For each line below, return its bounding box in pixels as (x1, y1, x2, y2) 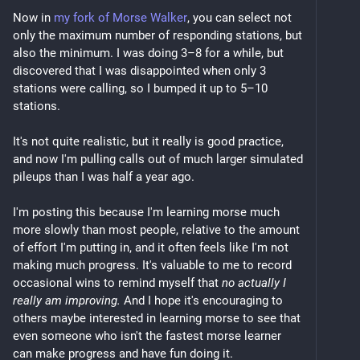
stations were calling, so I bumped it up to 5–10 (13, 81, 268, 96)
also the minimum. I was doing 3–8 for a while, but (13, 46, 284, 60)
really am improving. (13, 293, 121, 308)
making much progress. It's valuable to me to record (13, 258, 292, 272)
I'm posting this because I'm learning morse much (13, 205, 280, 219)
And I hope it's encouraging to (121, 293, 283, 308)
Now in (13, 10, 54, 25)
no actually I (222, 276, 286, 290)
